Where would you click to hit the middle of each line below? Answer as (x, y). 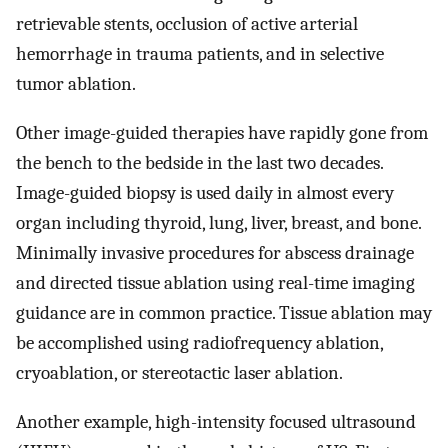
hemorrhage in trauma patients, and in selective (200, 54)
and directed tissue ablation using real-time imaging (215, 283)
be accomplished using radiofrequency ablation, (199, 343)
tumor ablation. (76, 84)
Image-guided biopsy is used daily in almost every (205, 193)
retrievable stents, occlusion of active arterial (187, 24)
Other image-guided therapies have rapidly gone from (222, 133)
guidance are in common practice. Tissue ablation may (224, 313)
